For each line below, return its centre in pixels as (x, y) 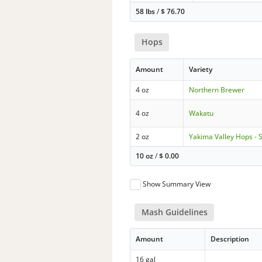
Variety (201, 69)
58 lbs (146, 12)
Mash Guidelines (174, 212)
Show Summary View (177, 184)
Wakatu (201, 113)
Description (230, 239)
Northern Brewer (217, 89)
